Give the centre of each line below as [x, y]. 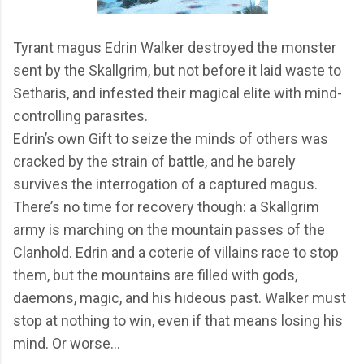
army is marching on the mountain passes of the [169, 229]
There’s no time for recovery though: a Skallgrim [166, 206]
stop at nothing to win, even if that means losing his [178, 320]
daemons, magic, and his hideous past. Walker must [180, 297]
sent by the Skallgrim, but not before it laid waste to [177, 70]
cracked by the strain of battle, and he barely [154, 161]
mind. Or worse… [67, 343]
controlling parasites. [80, 115]
